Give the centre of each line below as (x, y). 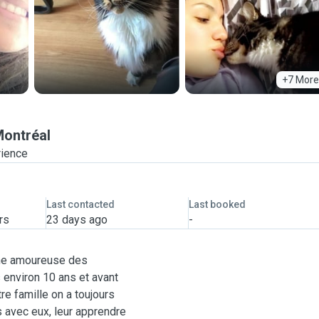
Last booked (217, 204)
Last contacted (80, 204)
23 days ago (77, 220)
